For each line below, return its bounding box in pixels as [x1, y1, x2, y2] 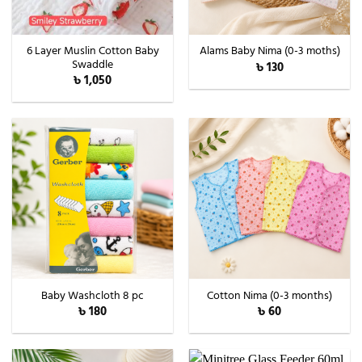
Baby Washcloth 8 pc [41, 287, 144, 305]
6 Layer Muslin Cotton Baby [26, 41, 159, 60]
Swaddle [72, 55, 113, 74]
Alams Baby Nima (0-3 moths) [199, 42, 340, 61]
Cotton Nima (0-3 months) [207, 287, 332, 305]
